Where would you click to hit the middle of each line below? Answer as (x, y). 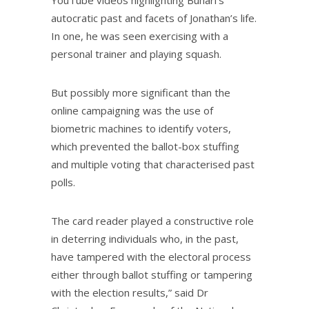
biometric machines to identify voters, (141, 128)
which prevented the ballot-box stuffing (145, 146)
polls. (63, 182)
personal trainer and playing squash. (136, 53)
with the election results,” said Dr (130, 292)
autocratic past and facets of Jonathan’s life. (154, 18)
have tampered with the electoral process (151, 256)
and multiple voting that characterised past (153, 164)
